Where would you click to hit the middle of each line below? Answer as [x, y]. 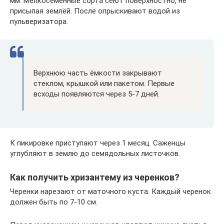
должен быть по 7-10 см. [54, 202]
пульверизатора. [39, 21]
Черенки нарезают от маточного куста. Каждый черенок [110, 191]
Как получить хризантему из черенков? [95, 177]
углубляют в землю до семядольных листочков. [95, 153]
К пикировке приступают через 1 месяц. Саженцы [98, 143]
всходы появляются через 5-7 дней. [96, 94]
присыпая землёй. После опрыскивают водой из [95, 11]
